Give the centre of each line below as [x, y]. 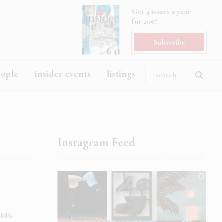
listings [121, 74]
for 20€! [144, 21]
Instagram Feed [96, 142]
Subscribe [169, 42]
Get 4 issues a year [161, 11]
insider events [62, 74]
